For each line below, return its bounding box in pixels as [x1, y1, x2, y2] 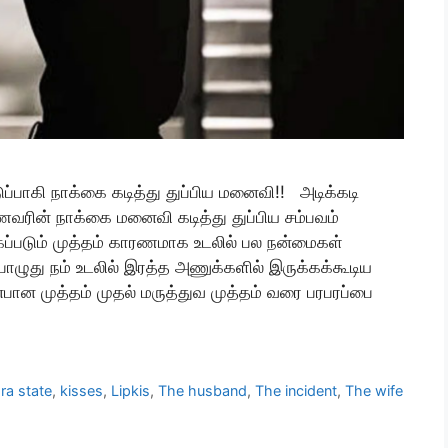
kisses [60, 382, 104, 400]
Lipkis [111, 382, 151, 400]
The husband [158, 382, 248, 400]
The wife [345, 382, 404, 400]
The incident [255, 382, 338, 400]
